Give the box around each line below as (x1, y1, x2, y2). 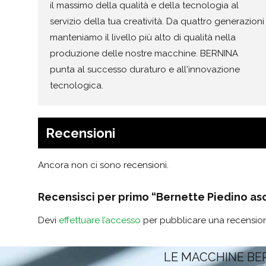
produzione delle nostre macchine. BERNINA (50, 48, 238, 59)
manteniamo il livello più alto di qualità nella (50, 32, 236, 43)
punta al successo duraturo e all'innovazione (50, 64, 240, 75)
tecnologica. (50, 80, 103, 91)
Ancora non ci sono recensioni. (38, 160, 169, 170)
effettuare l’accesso (59, 215, 141, 226)
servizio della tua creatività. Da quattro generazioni (50, 16, 264, 27)
